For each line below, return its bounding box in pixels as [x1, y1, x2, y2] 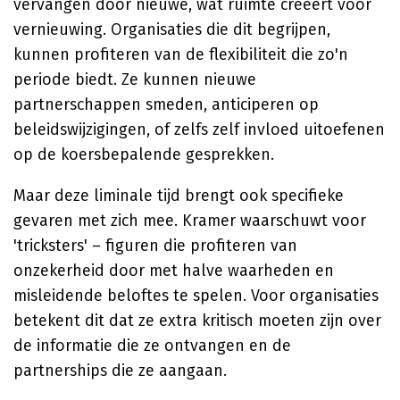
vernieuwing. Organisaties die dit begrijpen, [13, 20, 330, 39]
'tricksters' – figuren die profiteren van [13, 236, 297, 255]
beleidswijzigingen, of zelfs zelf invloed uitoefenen [13, 120, 385, 139]
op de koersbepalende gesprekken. [13, 145, 274, 164]
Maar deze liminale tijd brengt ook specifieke [13, 186, 344, 205]
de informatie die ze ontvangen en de [13, 336, 291, 355]
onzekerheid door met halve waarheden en [13, 261, 334, 280]
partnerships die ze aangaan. [13, 361, 227, 380]
